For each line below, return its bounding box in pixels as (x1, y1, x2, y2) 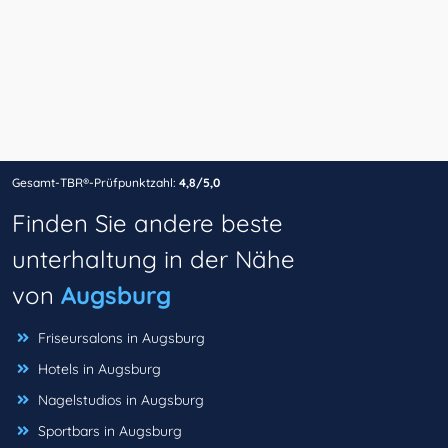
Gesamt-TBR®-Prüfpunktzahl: (12, 175, 176, 191)
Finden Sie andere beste (12, 208, 283, 239)
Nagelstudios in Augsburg (38, 391, 204, 410)
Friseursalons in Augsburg (38, 329, 205, 348)
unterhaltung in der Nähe (12, 244, 295, 275)
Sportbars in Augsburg (38, 422, 182, 441)
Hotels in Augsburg (38, 360, 161, 379)
